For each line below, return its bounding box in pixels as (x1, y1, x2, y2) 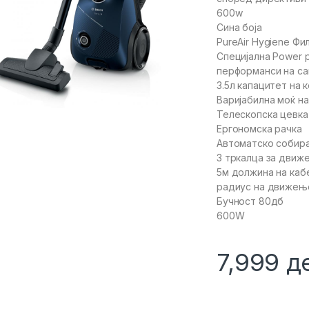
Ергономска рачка (217, 123, 302, 135)
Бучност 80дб (217, 195, 284, 208)
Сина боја (217, 21, 262, 34)
